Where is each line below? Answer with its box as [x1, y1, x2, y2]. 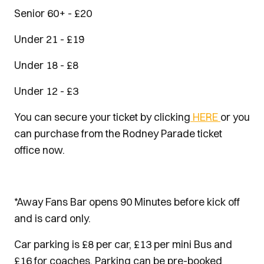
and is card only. [14, 212, 91, 225]
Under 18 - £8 [14, 58, 78, 72]
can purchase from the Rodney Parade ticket [14, 127, 222, 140]
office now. [14, 143, 67, 157]
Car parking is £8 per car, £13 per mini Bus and [14, 237, 232, 251]
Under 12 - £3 [14, 84, 78, 98]
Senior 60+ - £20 [14, 6, 92, 20]
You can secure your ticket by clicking [14, 110, 190, 124]
